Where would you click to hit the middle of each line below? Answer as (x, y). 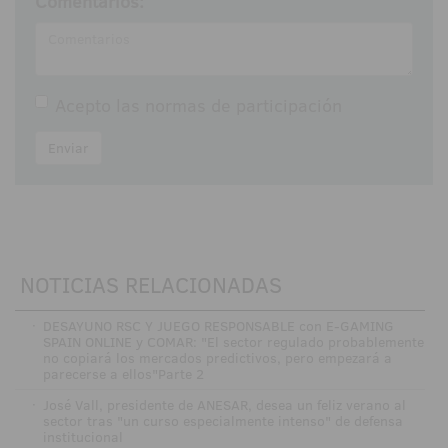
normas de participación (243, 105)
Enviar (68, 147)
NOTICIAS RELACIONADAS (151, 284)
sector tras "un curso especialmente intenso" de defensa (222, 420)
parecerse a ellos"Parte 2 (123, 373)
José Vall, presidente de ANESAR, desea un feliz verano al (224, 404)
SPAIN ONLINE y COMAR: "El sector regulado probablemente (233, 341)
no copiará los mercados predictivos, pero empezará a (217, 357)
